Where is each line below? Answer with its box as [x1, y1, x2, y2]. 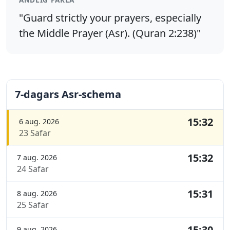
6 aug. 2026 [19, 117, 59, 127]
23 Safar [19, 127, 51, 139]
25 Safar [17, 199, 49, 211]
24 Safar [17, 163, 49, 175]
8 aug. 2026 [17, 188, 57, 199]
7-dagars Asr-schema [15, 87, 121, 102]
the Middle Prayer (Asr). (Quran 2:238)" [19, 26, 201, 41]
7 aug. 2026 [17, 152, 57, 163]
